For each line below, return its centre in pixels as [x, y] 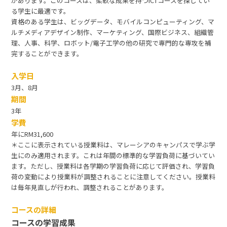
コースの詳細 [34, 210]
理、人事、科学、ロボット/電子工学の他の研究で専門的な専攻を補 [111, 43]
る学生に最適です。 [41, 11]
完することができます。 [47, 54]
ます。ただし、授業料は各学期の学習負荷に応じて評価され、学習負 [113, 166]
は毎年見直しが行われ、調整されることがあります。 [90, 187]
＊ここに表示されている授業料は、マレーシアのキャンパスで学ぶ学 [113, 145]
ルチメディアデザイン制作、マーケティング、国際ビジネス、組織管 [113, 32]
